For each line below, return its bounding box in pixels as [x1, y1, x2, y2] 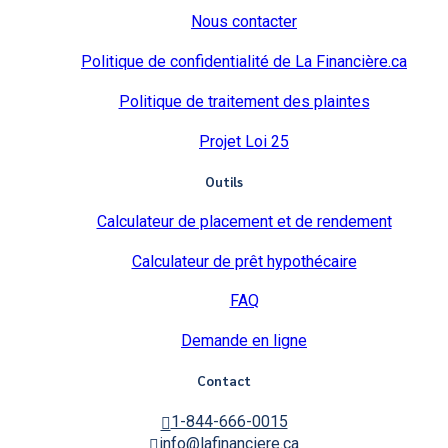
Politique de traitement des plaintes [118, 91, 370, 111]
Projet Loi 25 [199, 131, 289, 151]
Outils [205, 172, 243, 190]
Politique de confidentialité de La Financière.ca [81, 51, 407, 71]
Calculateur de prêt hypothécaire [131, 251, 357, 271]
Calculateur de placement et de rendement [96, 211, 392, 231]
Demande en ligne [181, 331, 307, 351]
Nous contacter [191, 12, 297, 32]
